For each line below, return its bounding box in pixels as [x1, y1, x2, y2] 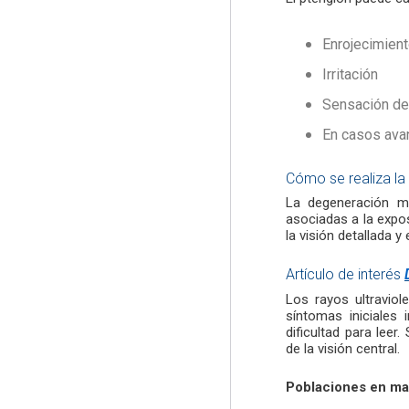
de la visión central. [286, 340, 400, 357]
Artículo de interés [286, 266, 404, 284]
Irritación [322, 66, 378, 84]
